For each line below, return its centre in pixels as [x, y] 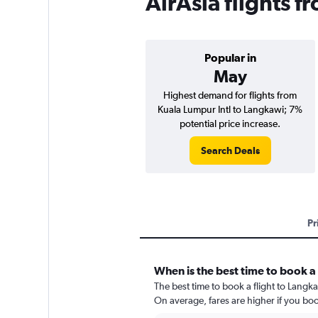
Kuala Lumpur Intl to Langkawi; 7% [230, 109]
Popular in [230, 57]
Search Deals [230, 150]
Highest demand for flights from [230, 95]
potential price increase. [230, 124]
